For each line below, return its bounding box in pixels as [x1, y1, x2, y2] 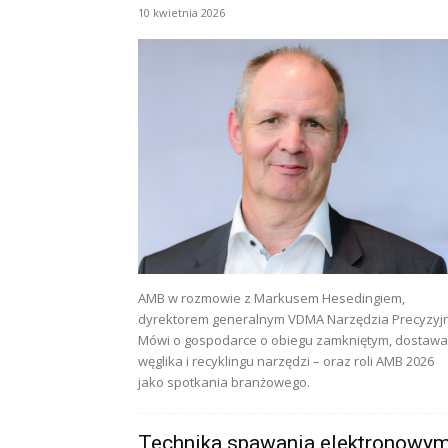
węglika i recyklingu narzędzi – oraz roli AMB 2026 [138, 352, 434, 370]
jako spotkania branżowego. [138, 373, 310, 391]
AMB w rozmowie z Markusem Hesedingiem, [138, 289, 405, 307]
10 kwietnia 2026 [138, 5, 225, 20]
